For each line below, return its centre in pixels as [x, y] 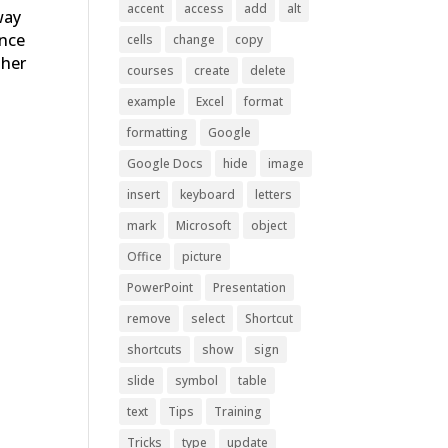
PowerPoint [160, 287]
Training [238, 411]
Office [145, 256]
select [208, 318]
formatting [158, 132]
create [212, 70]
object [269, 225]
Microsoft [204, 225]
